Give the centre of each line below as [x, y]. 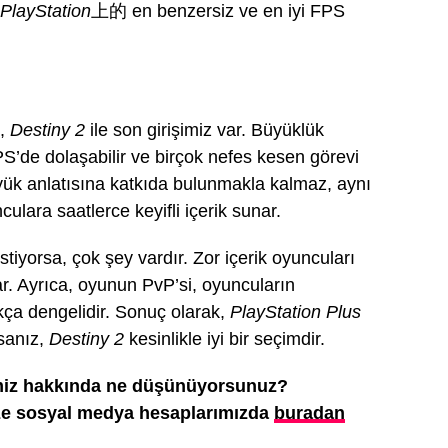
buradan [309, 413]
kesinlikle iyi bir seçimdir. [224, 339]
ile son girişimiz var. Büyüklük [204, 130]
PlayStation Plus [295, 312]
